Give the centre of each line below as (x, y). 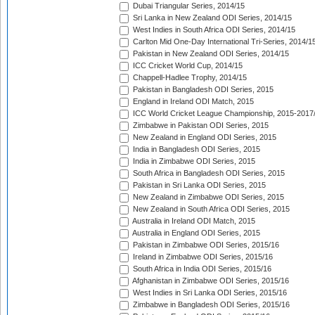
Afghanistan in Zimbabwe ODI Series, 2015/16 (210, 281)
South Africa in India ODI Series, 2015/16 (201, 269)
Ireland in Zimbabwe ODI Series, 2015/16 (202, 257)
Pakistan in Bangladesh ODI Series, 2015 (202, 90)
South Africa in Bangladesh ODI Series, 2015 (208, 173)
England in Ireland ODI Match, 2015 (192, 102)
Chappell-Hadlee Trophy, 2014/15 (189, 78)
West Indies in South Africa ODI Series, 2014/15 (213, 30)
